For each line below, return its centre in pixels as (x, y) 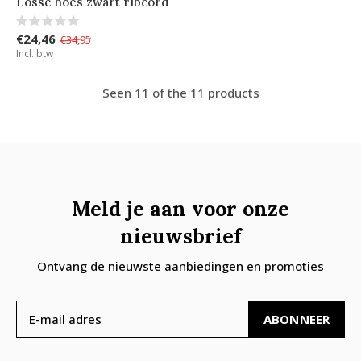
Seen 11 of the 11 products (180, 92)
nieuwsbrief (180, 236)
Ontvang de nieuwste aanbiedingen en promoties (180, 266)
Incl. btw (35, 53)
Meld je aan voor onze (180, 208)
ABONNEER (297, 319)
